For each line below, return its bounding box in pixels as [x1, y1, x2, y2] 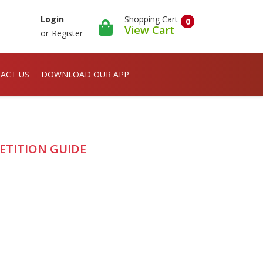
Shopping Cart [124, 13, 178, 25]
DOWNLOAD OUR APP [41, 69, 129, 80]
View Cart [124, 22, 174, 37]
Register [51, 28, 83, 39]
